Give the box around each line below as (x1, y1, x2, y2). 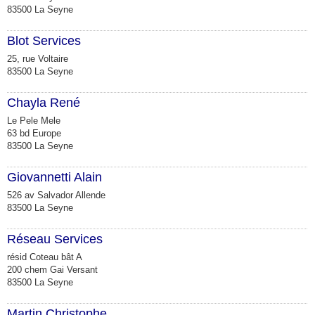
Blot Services (7, 33, 81, 48)
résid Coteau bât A (7, 251, 82, 262)
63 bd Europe (7, 127, 61, 139)
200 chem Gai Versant (7, 264, 98, 275)
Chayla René (7, 95, 80, 110)
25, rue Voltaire (7, 53, 68, 64)
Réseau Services (7, 231, 103, 246)
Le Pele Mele (7, 115, 60, 126)
